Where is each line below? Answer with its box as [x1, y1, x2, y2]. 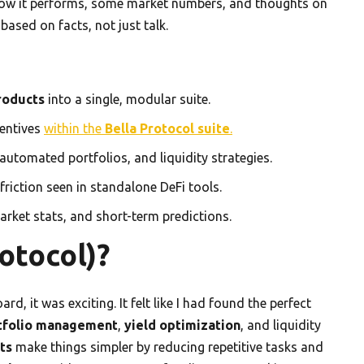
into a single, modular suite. [45, 91, 210, 106]
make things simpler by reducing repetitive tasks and [12, 339, 323, 354]
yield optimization [124, 317, 240, 332]
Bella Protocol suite [105, 120, 230, 136]
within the [44, 120, 105, 136]
